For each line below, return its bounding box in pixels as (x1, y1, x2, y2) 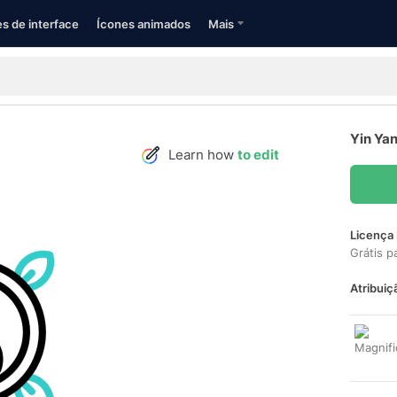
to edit (237, 146, 279, 163)
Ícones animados (97, 17, 191, 31)
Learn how (168, 146, 237, 163)
